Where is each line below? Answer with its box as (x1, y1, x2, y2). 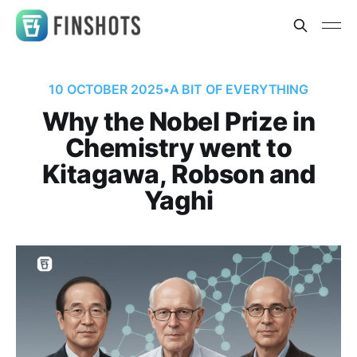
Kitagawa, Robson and (41, 159, 316, 190)
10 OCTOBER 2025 (48, 81, 163, 97)
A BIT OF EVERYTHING (169, 81, 309, 97)
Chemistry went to (65, 132, 292, 163)
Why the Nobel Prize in (41, 106, 316, 137)
